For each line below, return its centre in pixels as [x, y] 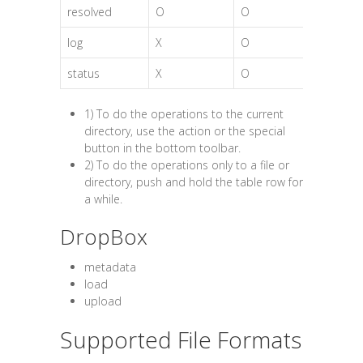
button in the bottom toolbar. [162, 148]
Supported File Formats [181, 340]
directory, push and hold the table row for [194, 182]
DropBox [104, 237]
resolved [90, 12]
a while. [103, 199]
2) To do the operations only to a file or [187, 165]
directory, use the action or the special [185, 131]
